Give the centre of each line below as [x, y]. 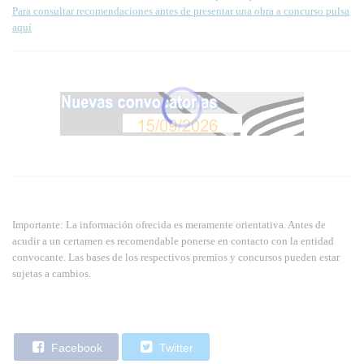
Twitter [175, 347]
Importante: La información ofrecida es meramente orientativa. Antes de [169, 224]
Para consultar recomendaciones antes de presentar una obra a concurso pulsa [181, 11]
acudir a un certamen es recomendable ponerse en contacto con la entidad [173, 240]
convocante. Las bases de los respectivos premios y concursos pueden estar [176, 257]
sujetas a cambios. [52, 273]
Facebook [75, 347]
